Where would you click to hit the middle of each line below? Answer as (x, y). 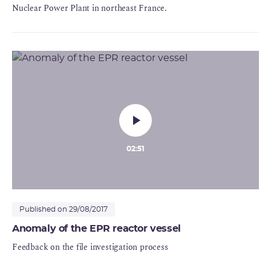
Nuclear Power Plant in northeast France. (90, 8)
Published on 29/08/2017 (64, 210)
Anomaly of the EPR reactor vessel (96, 229)
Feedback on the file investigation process (90, 247)
